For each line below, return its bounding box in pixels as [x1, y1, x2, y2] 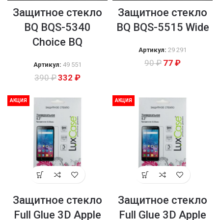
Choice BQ [32, 36, 82, 48]
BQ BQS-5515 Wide [116, 21, 209, 33]
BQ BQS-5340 [24, 21, 91, 33]
